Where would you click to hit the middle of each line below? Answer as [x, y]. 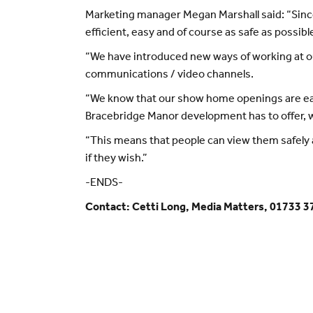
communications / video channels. [169, 75]
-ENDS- [104, 183]
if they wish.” [116, 159]
